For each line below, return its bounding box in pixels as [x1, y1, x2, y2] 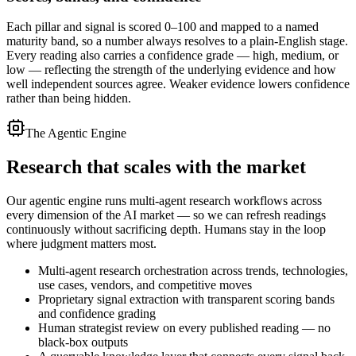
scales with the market [124, 157, 306, 178]
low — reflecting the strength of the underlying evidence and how [6, 63, 336, 77]
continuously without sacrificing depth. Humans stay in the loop [6, 222, 326, 237]
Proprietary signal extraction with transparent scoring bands [38, 292, 335, 307]
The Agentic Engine [25, 126, 126, 141]
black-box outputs [38, 335, 128, 350]
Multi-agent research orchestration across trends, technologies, [38, 264, 348, 278]
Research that [6, 157, 124, 178]
